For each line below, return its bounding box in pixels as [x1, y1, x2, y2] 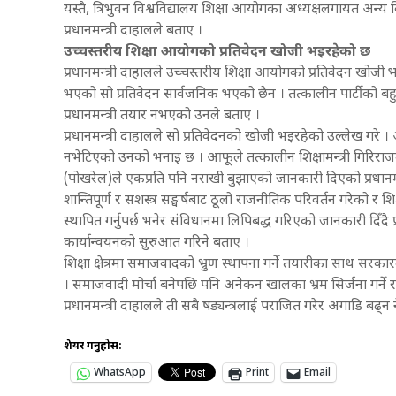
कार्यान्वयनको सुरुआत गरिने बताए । [64, 234, 249, 254]
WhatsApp [94, 366, 146, 381]
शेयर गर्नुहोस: [64, 339, 122, 354]
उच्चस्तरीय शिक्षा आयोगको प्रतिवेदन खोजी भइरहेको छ [64, 43, 370, 63]
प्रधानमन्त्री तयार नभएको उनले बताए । [64, 107, 260, 126]
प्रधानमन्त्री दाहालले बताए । [64, 22, 202, 42]
